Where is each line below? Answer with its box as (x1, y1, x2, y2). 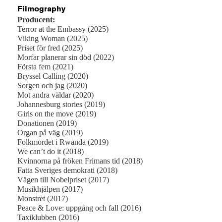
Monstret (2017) (17, 194, 68, 203)
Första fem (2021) (17, 62, 73, 71)
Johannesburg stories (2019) (17, 100, 105, 109)
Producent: (17, 15, 55, 24)
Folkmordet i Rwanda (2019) (17, 137, 109, 146)
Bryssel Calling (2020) (17, 71, 88, 80)
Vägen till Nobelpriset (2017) (17, 175, 109, 184)
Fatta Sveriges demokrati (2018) (17, 166, 117, 174)
